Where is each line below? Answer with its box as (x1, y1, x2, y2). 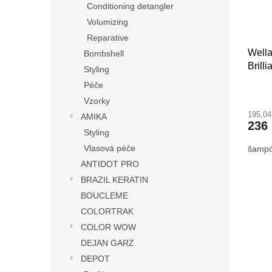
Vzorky (84, 95, 110, 106)
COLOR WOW (81, 222, 136, 232)
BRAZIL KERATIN (81, 174, 148, 185)
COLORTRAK (81, 206, 134, 216)
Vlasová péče (84, 143, 135, 153)
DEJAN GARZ (81, 237, 134, 248)
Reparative (87, 32, 129, 42)
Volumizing (87, 16, 128, 27)
